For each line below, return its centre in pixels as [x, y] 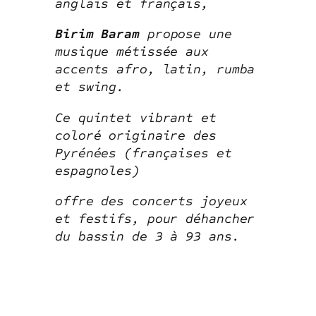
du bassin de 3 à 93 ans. [147, 237]
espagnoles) [97, 170]
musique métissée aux [132, 52]
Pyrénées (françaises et [144, 153]
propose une [186, 34]
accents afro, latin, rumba [155, 69]
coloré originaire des [136, 135]
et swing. [90, 87]
